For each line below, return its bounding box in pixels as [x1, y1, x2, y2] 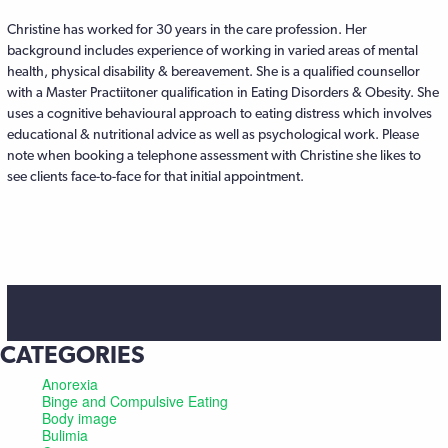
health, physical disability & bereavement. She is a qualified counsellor [7, 63, 420, 79]
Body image [42, 408, 117, 428]
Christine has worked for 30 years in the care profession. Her [7, 21, 367, 37]
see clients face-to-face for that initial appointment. [7, 168, 304, 184]
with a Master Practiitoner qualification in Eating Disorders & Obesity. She [7, 84, 439, 100]
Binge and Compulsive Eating [42, 391, 228, 411]
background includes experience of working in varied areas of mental [7, 42, 418, 58]
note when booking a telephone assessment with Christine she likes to [7, 147, 421, 163]
